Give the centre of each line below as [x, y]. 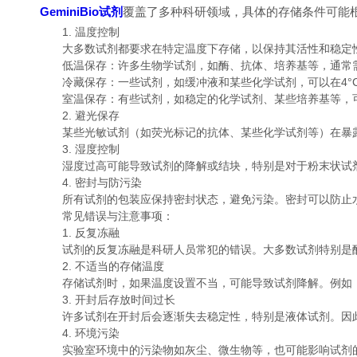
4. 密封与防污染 [91, 182]
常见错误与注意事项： [107, 216]
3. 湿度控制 [80, 149]
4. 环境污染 [80, 333]
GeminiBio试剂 [81, 12]
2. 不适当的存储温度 [102, 266]
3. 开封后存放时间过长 [108, 300]
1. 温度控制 [80, 32]
